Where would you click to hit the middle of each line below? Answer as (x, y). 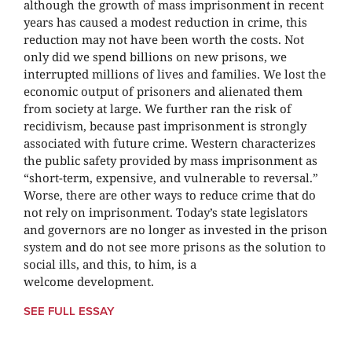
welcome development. (89, 282)
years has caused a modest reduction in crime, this (165, 22)
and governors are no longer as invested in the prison (176, 230)
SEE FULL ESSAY (69, 312)
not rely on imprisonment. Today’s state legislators (166, 213)
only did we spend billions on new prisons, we (155, 57)
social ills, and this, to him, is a (110, 264)
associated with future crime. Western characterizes (170, 143)
